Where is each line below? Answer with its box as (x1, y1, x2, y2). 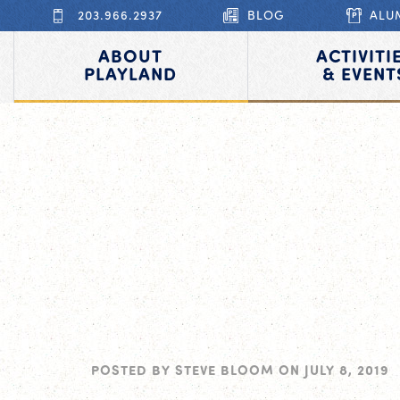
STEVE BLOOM (175, 361, 274, 379)
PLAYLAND (84, 61, 178, 85)
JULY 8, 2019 (304, 361, 389, 379)
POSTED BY (91, 361, 175, 379)
